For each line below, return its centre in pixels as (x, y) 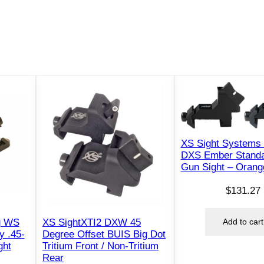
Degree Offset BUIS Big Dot (104, 235)
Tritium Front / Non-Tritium (100, 246)
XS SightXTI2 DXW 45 (92, 223)
